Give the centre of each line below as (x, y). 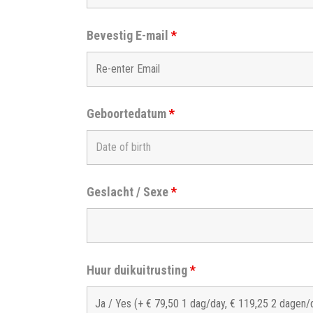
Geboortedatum (128, 113)
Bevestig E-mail (129, 35)
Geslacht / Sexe (129, 191)
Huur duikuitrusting (138, 270)
